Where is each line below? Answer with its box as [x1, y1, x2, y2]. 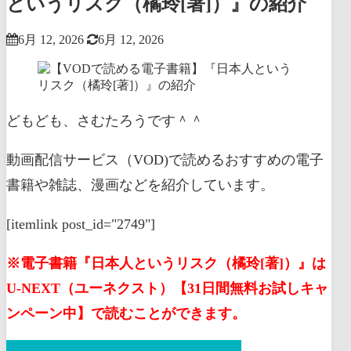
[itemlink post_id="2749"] [6, 215, 155, 232]
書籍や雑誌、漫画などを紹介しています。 [6, 176, 274, 193]
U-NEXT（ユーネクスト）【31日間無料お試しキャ [6, 280, 328, 296]
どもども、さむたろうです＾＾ [6, 112, 204, 128]
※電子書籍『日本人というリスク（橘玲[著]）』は [6, 255, 326, 271]
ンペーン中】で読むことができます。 [6, 305, 246, 321]
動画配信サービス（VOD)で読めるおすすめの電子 [6, 151, 324, 168]
